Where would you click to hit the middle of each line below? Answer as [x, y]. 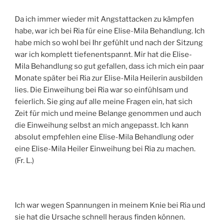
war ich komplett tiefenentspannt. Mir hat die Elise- [103, 54]
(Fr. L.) [24, 160]
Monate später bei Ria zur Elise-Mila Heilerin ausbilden [109, 78]
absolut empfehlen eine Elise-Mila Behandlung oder [104, 137]
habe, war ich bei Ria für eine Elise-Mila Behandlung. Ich [110, 31]
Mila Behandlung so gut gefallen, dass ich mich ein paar [110, 66]
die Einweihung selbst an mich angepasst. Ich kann [102, 125]
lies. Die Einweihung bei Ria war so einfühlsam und [101, 90]
